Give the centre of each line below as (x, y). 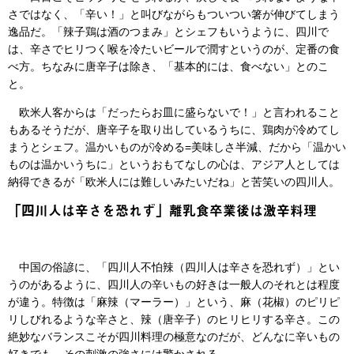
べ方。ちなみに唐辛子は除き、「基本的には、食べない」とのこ (168, 66)
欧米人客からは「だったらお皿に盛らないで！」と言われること (174, 112)
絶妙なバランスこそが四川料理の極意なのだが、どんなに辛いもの (174, 336)
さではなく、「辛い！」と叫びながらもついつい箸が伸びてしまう (174, 14)
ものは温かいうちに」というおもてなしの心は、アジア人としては (174, 164)
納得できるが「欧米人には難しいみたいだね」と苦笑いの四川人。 (174, 181)
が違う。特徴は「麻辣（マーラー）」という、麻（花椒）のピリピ (174, 301)
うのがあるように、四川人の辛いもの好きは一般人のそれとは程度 (174, 284)
